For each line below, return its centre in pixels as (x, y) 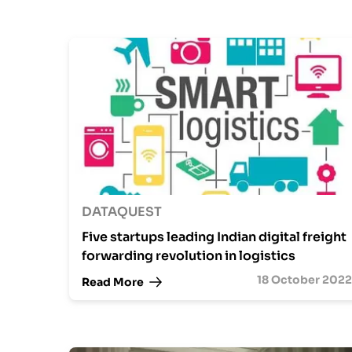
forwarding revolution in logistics (189, 256)
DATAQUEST (122, 212)
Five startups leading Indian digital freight (214, 237)
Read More (113, 282)
